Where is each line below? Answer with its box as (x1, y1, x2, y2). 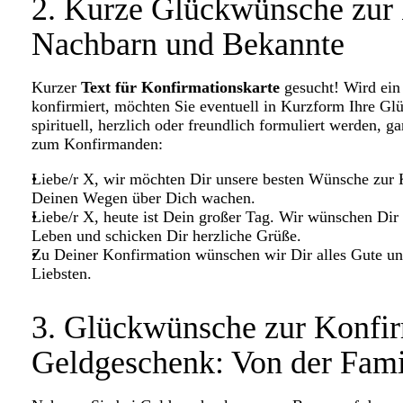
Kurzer (31, 77, 81, 96)
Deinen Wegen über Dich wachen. (31, 188, 255, 207)
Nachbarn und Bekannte (31, 25, 345, 62)
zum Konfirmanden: (31, 134, 163, 153)
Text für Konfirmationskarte (81, 77, 280, 96)
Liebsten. (31, 264, 92, 282)
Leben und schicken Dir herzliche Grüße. (31, 226, 301, 245)
